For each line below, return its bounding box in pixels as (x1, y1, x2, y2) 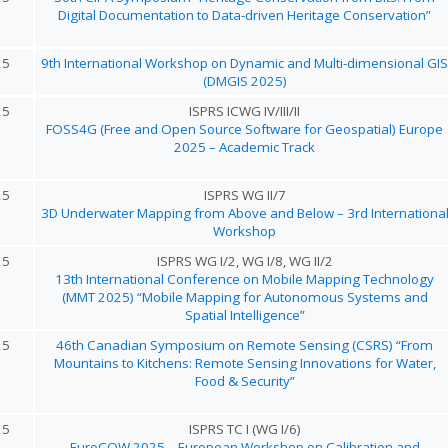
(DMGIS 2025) (202, 72, 287, 90)
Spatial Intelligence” (184, 306, 305, 324)
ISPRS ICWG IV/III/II (189, 102, 300, 120)
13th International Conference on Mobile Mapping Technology (55, 270, 434, 288)
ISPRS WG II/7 (203, 186, 286, 204)
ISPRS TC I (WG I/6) (188, 420, 301, 438)
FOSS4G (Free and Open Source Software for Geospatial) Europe (46, 120, 443, 138)
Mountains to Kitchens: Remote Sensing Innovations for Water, (53, 354, 436, 372)
